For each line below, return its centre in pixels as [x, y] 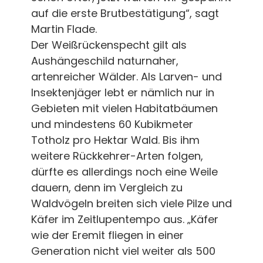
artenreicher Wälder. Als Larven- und [126, 76]
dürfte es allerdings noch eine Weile [124, 171]
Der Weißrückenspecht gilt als [109, 45]
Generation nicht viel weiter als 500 [123, 251]
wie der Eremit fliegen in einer [107, 235]
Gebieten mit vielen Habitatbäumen [124, 108]
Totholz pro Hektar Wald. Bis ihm [115, 140]
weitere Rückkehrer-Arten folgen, [117, 156]
